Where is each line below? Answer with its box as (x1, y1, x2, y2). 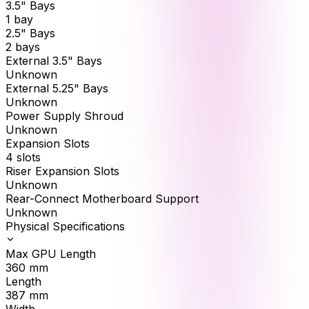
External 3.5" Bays (6, 53, 102, 68)
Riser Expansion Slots (6, 163, 119, 178)
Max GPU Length (6, 246, 96, 261)
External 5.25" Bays (6, 81, 108, 95)
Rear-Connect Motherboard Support (6, 191, 199, 206)
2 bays (6, 39, 40, 54)
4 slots (6, 150, 41, 164)
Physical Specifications (6, 219, 125, 233)
